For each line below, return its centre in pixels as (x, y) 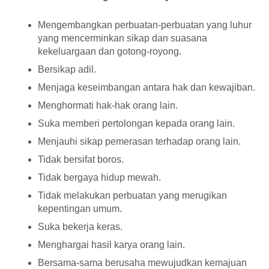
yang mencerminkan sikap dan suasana (122, 38)
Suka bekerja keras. (80, 227)
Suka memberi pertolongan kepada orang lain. (136, 124)
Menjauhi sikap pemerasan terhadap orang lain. (139, 142)
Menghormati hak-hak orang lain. (108, 106)
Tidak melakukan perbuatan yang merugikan (132, 196)
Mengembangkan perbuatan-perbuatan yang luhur (145, 25)
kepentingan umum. (80, 209)
